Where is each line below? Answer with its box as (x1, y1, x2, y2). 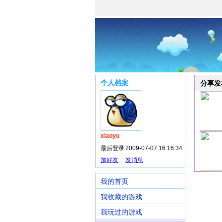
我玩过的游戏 (101, 208, 142, 216)
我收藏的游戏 (101, 193, 142, 201)
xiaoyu (101, 132, 119, 139)
